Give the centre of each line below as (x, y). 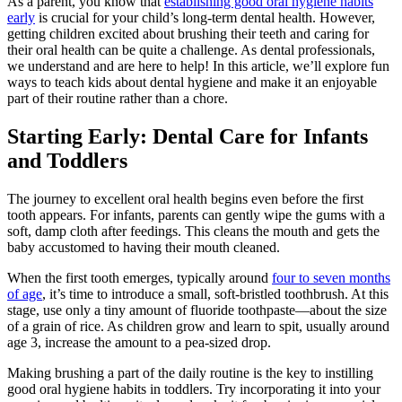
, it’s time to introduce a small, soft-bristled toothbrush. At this (215, 293)
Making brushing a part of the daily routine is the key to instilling (190, 372)
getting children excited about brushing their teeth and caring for (188, 33)
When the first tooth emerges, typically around (140, 277)
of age (25, 293)
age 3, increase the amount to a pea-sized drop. (139, 342)
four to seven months (331, 277)
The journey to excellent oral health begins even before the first (185, 198)
